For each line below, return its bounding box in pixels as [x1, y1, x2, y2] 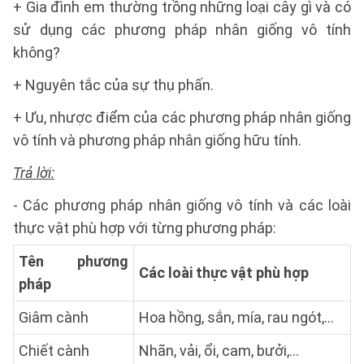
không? [13, 44, 60, 61]
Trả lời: [13, 164, 54, 181]
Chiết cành [19, 342, 89, 359]
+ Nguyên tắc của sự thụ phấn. [13, 76, 214, 93]
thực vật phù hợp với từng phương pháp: [13, 219, 276, 236]
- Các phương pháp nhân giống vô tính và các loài [13, 197, 351, 214]
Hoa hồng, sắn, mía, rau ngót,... [139, 309, 334, 326]
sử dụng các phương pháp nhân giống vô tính [13, 21, 351, 38]
